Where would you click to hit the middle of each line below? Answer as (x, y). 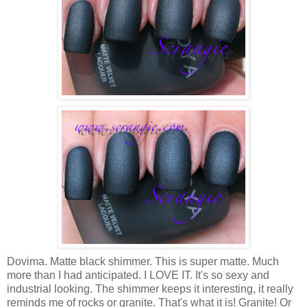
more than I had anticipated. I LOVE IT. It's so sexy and (138, 275)
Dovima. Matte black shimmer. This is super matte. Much (143, 261)
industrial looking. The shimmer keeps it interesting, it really (150, 288)
